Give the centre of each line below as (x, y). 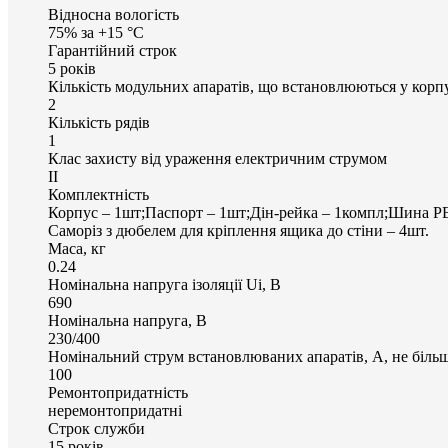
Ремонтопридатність (118, 392)
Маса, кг (77, 248)
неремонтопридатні (115, 410)
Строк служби (96, 428)
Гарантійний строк (112, 50)
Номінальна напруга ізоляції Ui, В (164, 284)
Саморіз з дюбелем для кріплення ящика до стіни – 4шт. (238, 230)
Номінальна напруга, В (127, 320)
